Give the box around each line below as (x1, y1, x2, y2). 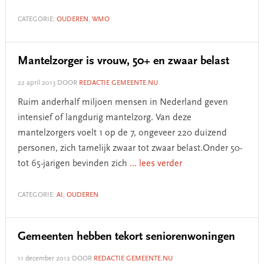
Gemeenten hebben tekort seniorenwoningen (17, 231, 235, 243)
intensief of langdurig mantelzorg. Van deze (17, 113, 192, 123)
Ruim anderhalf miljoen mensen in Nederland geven (17, 98, 228, 107)
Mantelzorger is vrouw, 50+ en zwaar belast (17, 55, 229, 67)
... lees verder (129, 159, 182, 169)
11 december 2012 (17, 255, 70, 262)
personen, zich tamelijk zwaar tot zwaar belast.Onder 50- (17, 144, 242, 153)
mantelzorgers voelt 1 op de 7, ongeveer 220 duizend (17, 128, 227, 138)
